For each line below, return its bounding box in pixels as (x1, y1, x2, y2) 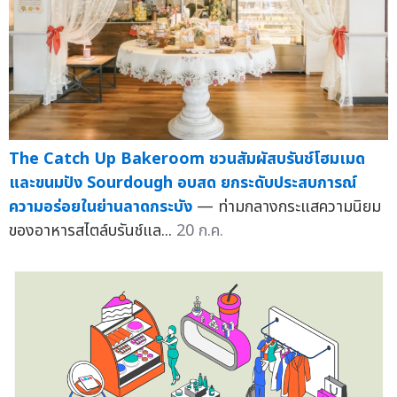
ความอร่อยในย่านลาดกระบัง (9, 195, 192, 220)
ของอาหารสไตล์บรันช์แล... (9, 219, 176, 244)
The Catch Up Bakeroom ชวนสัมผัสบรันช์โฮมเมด (9, 147, 365, 172)
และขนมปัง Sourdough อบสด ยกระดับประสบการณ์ (9, 171, 356, 196)
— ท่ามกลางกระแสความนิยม (197, 195, 381, 220)
